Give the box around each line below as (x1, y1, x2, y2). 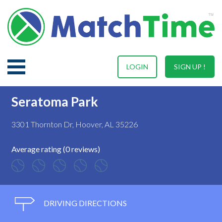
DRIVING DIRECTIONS (42, 198, 127, 208)
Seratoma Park (11, 93, 98, 110)
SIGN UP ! (174, 62, 206, 71)
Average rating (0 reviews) (11, 144, 100, 154)
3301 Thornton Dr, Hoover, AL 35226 (11, 119, 138, 129)
